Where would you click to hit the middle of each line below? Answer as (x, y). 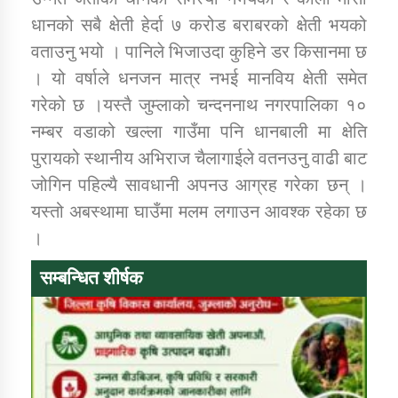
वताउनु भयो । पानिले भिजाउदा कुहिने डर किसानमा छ (199, 51)
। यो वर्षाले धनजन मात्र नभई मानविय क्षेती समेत (199, 78)
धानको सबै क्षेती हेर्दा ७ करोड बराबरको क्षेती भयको (199, 24)
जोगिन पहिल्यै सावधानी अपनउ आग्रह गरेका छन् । (199, 184)
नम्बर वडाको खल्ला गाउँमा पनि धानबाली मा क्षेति (199, 131)
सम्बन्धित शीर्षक (92, 278)
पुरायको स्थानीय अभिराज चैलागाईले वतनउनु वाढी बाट (199, 158)
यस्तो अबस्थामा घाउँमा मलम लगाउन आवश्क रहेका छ (199, 211)
